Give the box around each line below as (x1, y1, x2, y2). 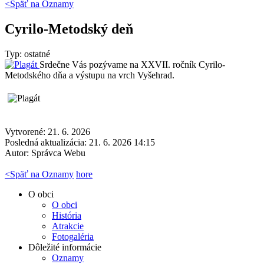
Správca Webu (31, 147, 85, 158)
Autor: (5, 147, 31, 158)
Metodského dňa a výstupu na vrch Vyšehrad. (5, 70, 174, 80)
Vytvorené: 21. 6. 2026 (5, 126, 90, 137)
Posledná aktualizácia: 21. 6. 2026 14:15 (5, 137, 155, 147)
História (52, 210, 81, 220)
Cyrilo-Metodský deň (5, 21, 133, 37)
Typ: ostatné (5, 48, 50, 59)
